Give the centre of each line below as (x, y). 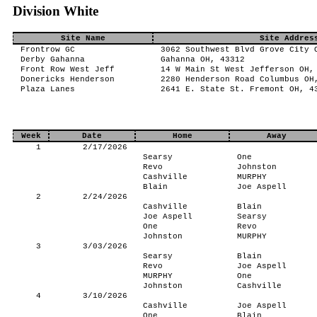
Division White (56, 11)
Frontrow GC (47, 50)
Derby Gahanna (52, 59)
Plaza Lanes (47, 89)
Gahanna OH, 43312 (202, 59)
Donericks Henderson (67, 79)
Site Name (83, 38)
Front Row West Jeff (67, 69)
